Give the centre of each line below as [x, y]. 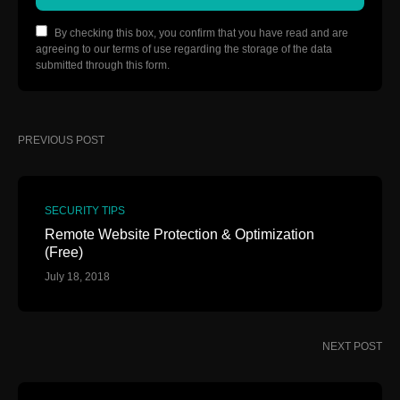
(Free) [64, 252]
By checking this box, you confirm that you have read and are [201, 33]
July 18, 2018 [77, 277]
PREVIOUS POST [61, 140]
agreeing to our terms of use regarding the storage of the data [184, 49]
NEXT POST [352, 346]
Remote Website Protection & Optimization [179, 234]
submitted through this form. [103, 65]
